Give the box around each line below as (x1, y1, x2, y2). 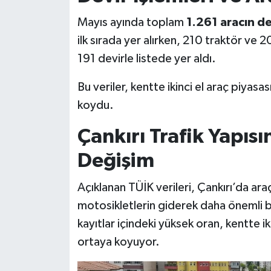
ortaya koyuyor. (77, 235, 160, 248)
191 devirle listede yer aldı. (77, 53, 216, 65)
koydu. (77, 99, 114, 112)
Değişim (77, 151, 154, 172)
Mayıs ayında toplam (77, 16, 186, 29)
